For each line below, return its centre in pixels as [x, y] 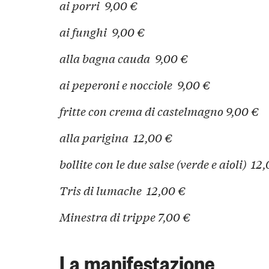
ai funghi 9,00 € [103, 32]
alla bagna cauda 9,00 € [125, 58]
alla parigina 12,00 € [116, 137]
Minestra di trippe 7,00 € [125, 216]
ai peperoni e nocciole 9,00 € [136, 84]
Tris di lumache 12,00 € [122, 190]
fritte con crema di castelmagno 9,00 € [160, 111]
